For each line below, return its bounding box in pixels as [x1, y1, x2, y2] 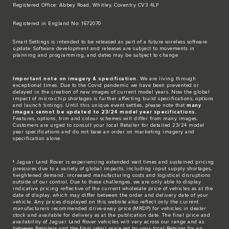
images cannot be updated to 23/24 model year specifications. [13, 109, 197, 114]
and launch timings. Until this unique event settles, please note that [13, 102, 187, 108]
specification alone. [13, 135, 61, 141]
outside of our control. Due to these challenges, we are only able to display [13, 179, 201, 185]
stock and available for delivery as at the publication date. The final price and [13, 212, 210, 218]
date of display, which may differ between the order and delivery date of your [13, 192, 209, 198]
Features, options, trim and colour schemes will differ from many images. [13, 116, 198, 121]
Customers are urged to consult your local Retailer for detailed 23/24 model [13, 122, 204, 128]
